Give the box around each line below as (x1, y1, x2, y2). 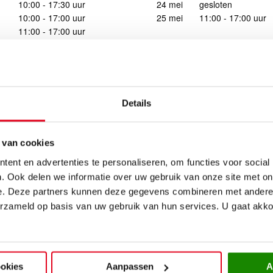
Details (121, 97, 152, 108)
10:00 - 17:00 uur (18, 12, 85, 24)
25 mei (157, 12, 183, 24)
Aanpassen (105, 261, 154, 272)
